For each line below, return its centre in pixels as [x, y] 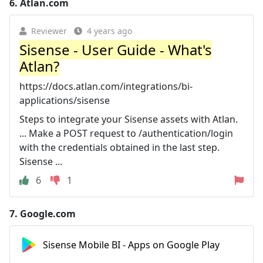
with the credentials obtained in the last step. [119, 147]
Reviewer [49, 31]
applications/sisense [65, 100]
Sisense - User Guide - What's [116, 49]
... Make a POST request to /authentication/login [126, 133]
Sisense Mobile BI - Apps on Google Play [131, 245]
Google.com [48, 213]
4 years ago [109, 31]
